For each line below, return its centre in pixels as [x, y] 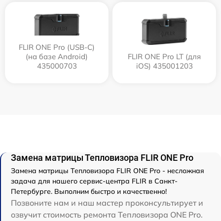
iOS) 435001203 [164, 66]
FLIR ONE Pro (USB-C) [57, 47]
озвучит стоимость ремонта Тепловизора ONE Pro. [107, 215]
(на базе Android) [57, 57]
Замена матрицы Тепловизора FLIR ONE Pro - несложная [108, 171]
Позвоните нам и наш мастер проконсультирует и [107, 203]
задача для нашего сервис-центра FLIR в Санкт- [94, 181]
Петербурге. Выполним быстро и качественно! [89, 192]
